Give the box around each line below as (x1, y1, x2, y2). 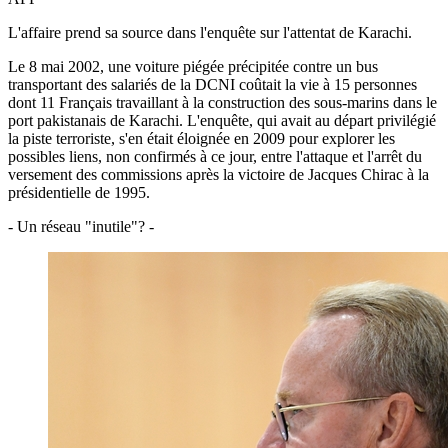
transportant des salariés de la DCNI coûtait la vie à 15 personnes (8, 75, 417, 93)
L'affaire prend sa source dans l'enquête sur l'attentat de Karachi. (8, 23, 412, 41)
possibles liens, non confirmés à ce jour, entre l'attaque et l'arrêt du (8, 147, 422, 165)
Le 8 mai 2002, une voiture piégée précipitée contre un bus (8, 57, 378, 75)
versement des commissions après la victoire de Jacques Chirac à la (8, 165, 429, 183)
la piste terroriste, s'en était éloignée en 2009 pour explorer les (8, 129, 395, 147)
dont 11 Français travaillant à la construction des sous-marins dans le (8, 93, 437, 111)
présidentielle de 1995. (8, 183, 150, 201)
